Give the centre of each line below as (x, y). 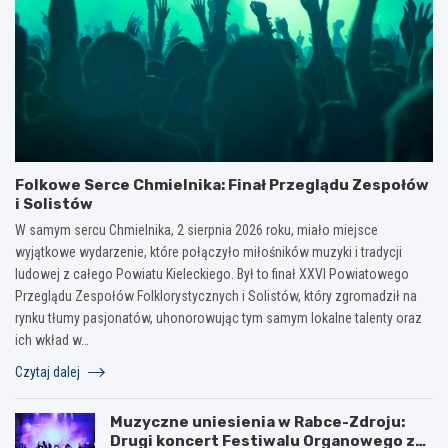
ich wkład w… (52, 339)
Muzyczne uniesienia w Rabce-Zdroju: (257, 421)
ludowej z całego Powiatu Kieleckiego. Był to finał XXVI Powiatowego (212, 273)
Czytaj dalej (49, 371)
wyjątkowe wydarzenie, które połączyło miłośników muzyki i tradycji (208, 251)
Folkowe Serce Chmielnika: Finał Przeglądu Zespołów (222, 184)
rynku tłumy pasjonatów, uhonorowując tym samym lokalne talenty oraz (218, 317)
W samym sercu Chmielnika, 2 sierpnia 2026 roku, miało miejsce (196, 229)
